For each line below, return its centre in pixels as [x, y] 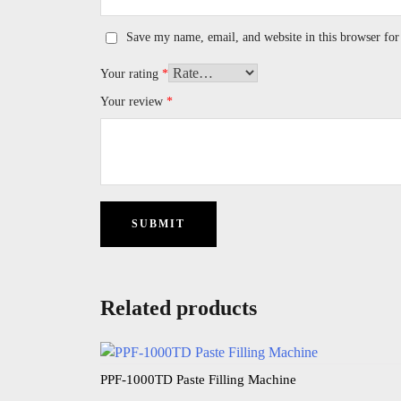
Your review [133, 101]
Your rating [131, 73]
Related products [179, 307]
